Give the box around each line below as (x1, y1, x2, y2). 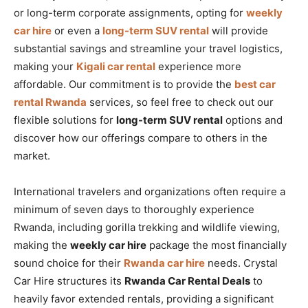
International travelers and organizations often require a (14, 184, 285, 198)
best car (234, 77, 276, 91)
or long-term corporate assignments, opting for (14, 5, 246, 19)
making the (14, 238, 70, 252)
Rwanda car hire (124, 256, 205, 269)
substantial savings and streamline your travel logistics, (14, 41, 283, 55)
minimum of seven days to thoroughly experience (14, 202, 254, 216)
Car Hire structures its (14, 274, 124, 287)
